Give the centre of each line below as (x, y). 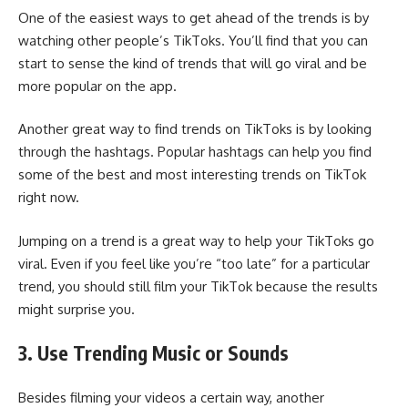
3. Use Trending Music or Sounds (153, 353)
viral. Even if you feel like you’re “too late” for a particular (194, 263)
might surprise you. (76, 309)
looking (349, 129)
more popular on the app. (97, 86)
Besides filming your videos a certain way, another (171, 397)
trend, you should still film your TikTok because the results (198, 286)
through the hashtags (84, 152)
